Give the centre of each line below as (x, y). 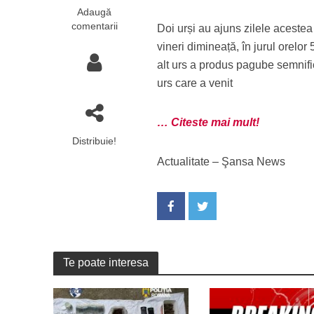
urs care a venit (195, 83)
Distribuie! (95, 141)
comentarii (94, 26)
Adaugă (95, 12)
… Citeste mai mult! (209, 122)
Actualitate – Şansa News (221, 162)
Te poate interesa (105, 262)
